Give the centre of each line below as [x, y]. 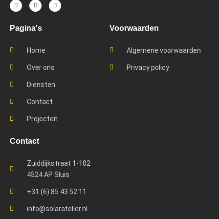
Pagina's [26, 28]
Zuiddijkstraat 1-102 [58, 163]
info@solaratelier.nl [57, 208]
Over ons [41, 67]
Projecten [42, 119]
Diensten [41, 84]
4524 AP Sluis [48, 174]
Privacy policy [148, 67]
